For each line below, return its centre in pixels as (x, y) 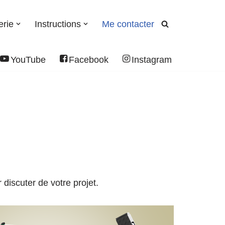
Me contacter (128, 24)
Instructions (58, 24)
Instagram (152, 60)
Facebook (89, 60)
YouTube (28, 60)
